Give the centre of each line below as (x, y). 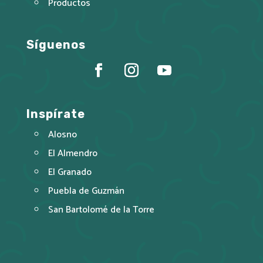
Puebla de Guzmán (86, 191)
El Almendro (73, 153)
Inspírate (55, 114)
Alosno (62, 134)
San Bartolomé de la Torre (101, 210)
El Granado (70, 172)
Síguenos (56, 44)
